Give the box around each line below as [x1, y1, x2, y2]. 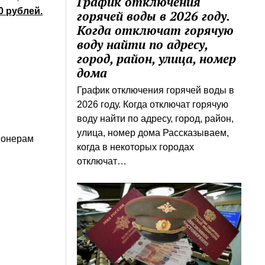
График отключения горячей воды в [77, 85, 235, 95]
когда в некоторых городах [77, 141, 195, 152]
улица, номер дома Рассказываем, [77, 127, 230, 138]
